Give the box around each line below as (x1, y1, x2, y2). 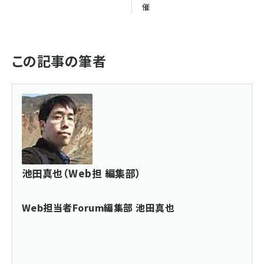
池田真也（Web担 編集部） (22, 165, 141, 180)
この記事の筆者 (12, 50, 107, 71)
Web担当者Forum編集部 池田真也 (22, 200, 175, 214)
